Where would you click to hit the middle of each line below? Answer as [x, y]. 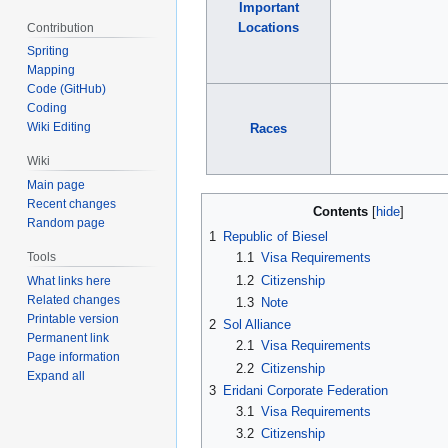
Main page [56, 185]
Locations [268, 28]
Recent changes [72, 204]
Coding [47, 108]
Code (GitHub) [67, 89]
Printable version [73, 318]
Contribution [61, 27]
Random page [66, 223]
